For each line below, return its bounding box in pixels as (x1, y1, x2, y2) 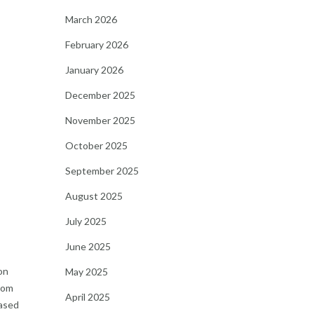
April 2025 (64, 291, 110, 303)
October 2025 (64, 139, 128, 151)
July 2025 (64, 215, 107, 227)
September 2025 (64, 165, 139, 177)
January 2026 (64, 64, 123, 76)
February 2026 (64, 39, 128, 50)
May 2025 (64, 266, 108, 278)
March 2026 (64, 13, 117, 25)
